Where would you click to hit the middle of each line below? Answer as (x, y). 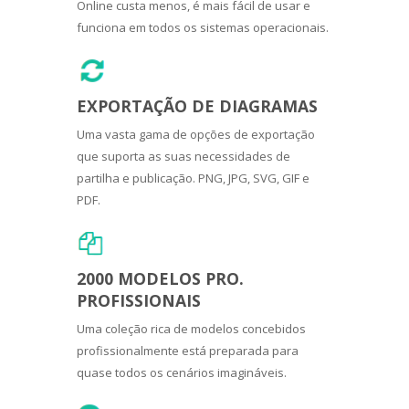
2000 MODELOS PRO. (160, 278)
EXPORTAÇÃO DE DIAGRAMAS (197, 105)
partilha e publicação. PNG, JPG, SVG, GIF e (193, 178)
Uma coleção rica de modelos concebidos (191, 328)
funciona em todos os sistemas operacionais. (203, 27)
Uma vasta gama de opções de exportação (196, 134)
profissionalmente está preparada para (188, 350)
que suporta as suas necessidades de (184, 156)
